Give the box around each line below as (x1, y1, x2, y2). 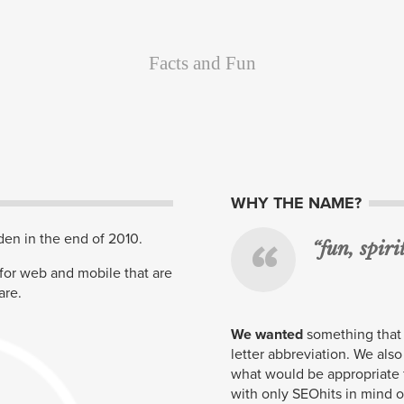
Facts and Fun (148, 51, 256, 74)
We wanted (231, 326, 303, 344)
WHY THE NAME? (231, 193, 362, 213)
